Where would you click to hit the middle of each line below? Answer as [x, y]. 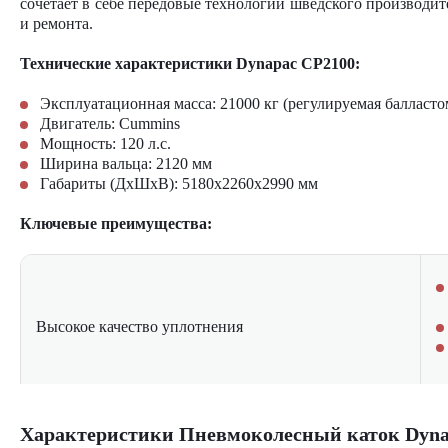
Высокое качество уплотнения [139, 326]
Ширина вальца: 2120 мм [126, 163]
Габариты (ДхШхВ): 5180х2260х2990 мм [179, 183]
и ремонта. [56, 23]
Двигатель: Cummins [110, 123]
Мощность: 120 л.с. [105, 143]
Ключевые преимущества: [116, 223]
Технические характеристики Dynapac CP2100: [190, 63]
